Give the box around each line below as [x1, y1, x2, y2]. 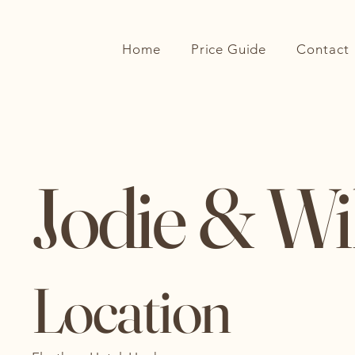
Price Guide [190, 41, 267, 57]
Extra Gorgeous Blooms [72, 14, 267, 37]
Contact [296, 41, 349, 57]
